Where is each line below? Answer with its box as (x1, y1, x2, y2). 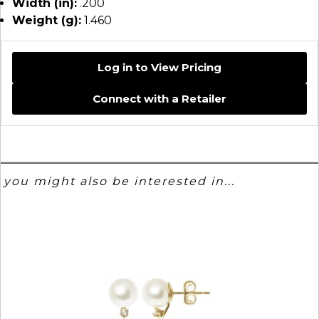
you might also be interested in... (4, 174, 236, 189)
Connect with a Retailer (93, 92, 226, 105)
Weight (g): (12, 14, 81, 27)
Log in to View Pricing (98, 61, 221, 74)
